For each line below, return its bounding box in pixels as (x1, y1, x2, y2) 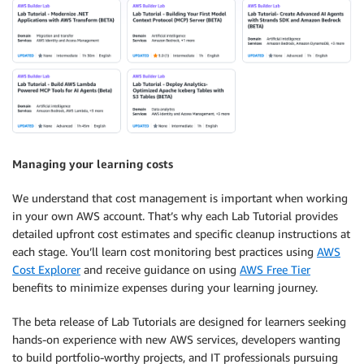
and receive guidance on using (80, 262, 240, 276)
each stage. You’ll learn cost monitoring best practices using (12, 244, 317, 258)
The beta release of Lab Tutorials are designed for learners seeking (12, 314, 346, 328)
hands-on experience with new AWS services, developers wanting (12, 331, 340, 346)
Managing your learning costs (12, 156, 173, 171)
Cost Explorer (12, 262, 80, 276)
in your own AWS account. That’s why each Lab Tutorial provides (12, 208, 338, 223)
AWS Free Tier (240, 262, 310, 276)
